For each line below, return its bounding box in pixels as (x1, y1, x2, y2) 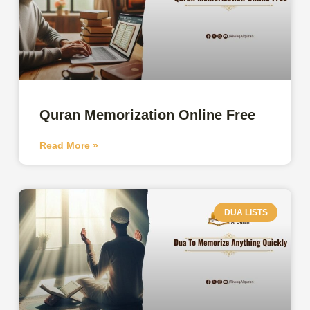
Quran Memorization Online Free (39, 107, 256, 122)
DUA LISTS (224, 207, 268, 217)
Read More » (39, 139, 99, 151)
